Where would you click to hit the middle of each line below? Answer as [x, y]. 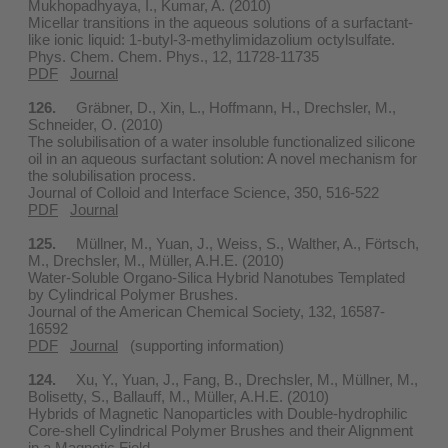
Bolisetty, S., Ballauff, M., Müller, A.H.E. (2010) [178, 396]
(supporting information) [201, 345]
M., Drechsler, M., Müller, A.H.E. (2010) [156, 260]
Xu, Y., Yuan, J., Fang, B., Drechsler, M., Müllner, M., [237, 379]
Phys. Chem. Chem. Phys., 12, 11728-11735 [173, 56]
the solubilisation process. [112, 175]
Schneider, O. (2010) [95, 124]
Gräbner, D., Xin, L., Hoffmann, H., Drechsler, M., [226, 107]
